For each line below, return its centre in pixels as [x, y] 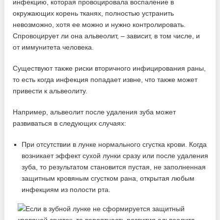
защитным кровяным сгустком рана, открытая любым [108, 179]
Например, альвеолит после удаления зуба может [95, 112]
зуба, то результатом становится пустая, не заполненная [114, 167]
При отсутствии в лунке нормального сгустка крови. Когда [114, 145]
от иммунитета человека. [54, 47]
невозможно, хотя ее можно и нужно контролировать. [99, 25]
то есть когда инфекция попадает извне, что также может [105, 80]
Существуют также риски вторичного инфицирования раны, [110, 69]
